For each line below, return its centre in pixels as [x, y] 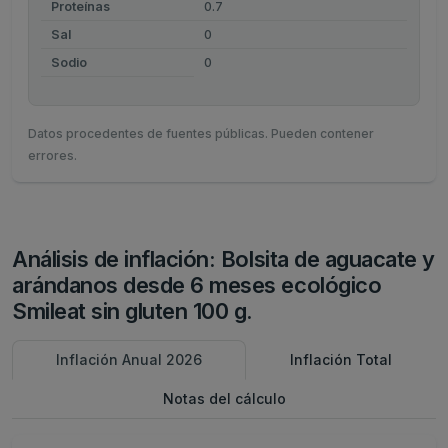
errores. [52, 155]
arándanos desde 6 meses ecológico [197, 285]
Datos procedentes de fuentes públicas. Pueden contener [201, 133]
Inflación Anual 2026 [129, 359]
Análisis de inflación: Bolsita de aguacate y [223, 259]
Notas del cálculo [224, 398]
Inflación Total [341, 359]
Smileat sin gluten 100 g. [133, 311]
